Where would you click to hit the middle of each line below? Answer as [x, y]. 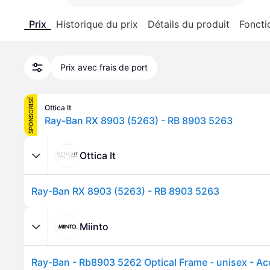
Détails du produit [189, 24]
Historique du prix [97, 24]
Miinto [94, 226]
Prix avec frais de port [104, 67]
